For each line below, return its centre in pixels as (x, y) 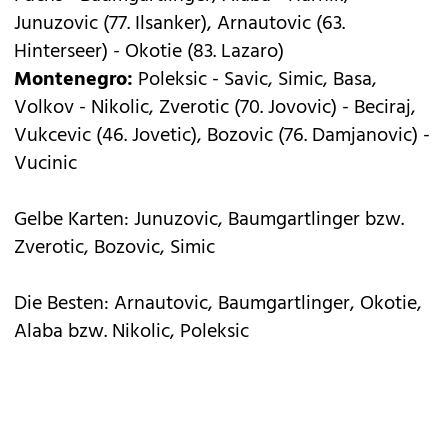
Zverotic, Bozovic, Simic (114, 248)
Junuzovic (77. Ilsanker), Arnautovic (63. (179, 24)
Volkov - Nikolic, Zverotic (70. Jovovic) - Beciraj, (215, 108)
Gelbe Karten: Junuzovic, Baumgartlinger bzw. (209, 220)
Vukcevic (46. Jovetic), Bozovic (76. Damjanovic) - (222, 136)
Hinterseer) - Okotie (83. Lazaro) (149, 52)
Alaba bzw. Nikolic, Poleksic (131, 332)
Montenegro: (73, 80)
